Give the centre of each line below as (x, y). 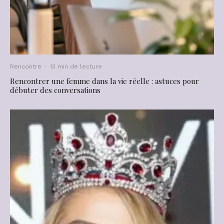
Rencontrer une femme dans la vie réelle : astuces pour (104, 81)
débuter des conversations (55, 90)
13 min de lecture (76, 66)
